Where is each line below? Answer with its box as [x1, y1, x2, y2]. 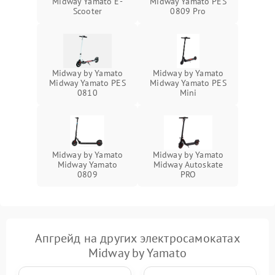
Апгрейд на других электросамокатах [35, 230, 240, 246]
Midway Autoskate [153, 158, 223, 170]
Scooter [72, 5, 103, 17]
